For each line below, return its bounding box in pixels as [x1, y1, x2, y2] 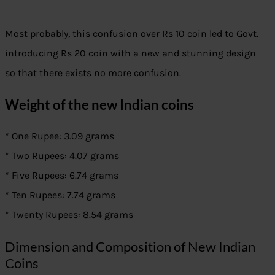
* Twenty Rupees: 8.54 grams [5, 209, 133, 221]
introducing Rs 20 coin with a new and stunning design [5, 47, 256, 60]
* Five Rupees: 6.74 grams [5, 169, 118, 182]
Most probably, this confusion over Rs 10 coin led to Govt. [5, 28, 258, 40]
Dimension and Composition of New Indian [5, 238, 255, 255]
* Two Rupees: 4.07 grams [5, 150, 119, 162]
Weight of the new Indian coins [5, 96, 196, 114]
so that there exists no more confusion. [5, 67, 181, 79]
